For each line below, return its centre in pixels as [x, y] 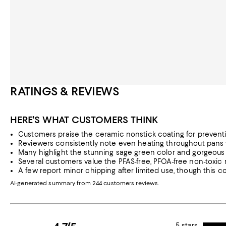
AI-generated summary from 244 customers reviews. [85, 183]
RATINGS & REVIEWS [65, 91]
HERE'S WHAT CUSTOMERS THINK [84, 120]
